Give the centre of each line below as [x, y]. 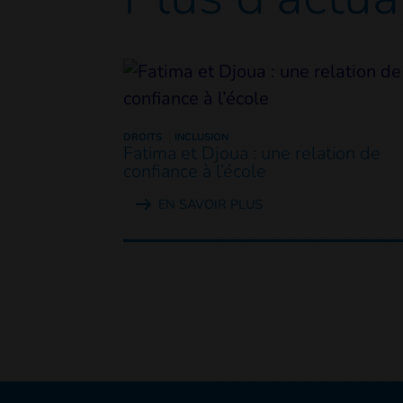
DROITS [143, 137]
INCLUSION [201, 137]
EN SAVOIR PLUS [210, 204]
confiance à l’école [195, 171]
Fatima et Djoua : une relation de [252, 153]
